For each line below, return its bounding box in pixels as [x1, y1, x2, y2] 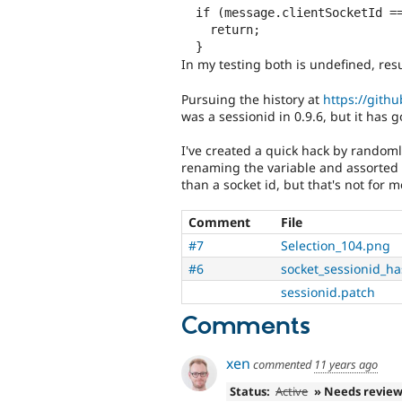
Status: [229, 382, 270, 399]
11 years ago [314, 356, 378, 373]
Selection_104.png [281, 237, 390, 255]
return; [181, 22, 210, 38]
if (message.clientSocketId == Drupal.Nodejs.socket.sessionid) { [181, 5, 196, 21]
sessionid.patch [281, 284, 375, 301]
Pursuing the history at [181, 90, 323, 108]
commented [250, 356, 314, 373]
